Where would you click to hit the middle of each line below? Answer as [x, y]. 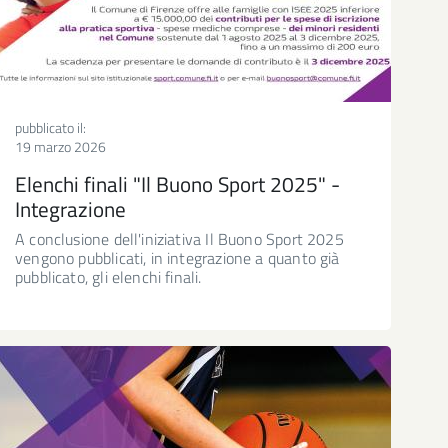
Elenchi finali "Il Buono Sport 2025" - [177, 183]
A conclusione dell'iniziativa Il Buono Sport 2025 [179, 238]
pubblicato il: [50, 127]
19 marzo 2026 [60, 146]
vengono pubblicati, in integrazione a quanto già [177, 257]
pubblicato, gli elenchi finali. [108, 276]
